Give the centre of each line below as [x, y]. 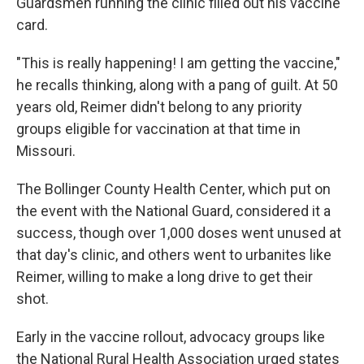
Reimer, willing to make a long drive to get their [165, 276]
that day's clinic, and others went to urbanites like [174, 254]
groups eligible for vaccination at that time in [158, 128]
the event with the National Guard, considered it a [173, 210]
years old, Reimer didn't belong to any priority [159, 106]
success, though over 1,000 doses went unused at [179, 232]
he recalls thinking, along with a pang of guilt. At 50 [177, 84]
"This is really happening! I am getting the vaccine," [178, 63]
